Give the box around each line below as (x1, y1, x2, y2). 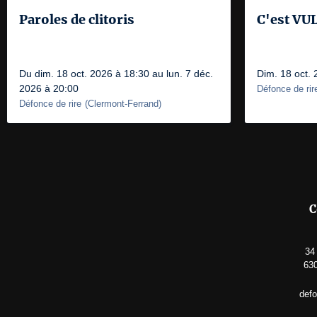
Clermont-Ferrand (88, 98, 158, 109)
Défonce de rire (19, 98, 81, 109)
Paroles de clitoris (19, 11, 134, 28)
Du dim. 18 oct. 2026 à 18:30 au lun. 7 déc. (19, 68, 213, 79)
